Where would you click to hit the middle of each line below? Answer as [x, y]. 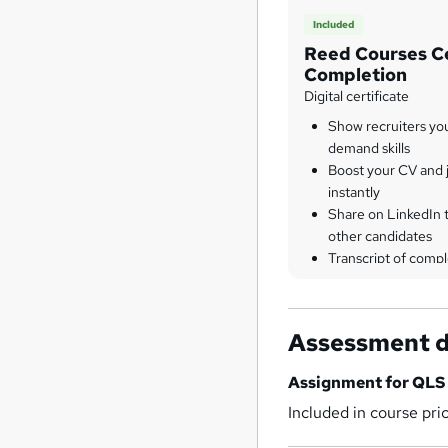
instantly [354, 192]
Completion [356, 75]
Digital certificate [357, 96]
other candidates [380, 236]
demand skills [369, 148]
